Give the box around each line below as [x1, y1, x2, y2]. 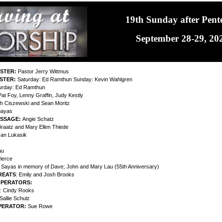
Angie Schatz [22, 116, 54, 122]
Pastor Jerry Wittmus [16, 68, 69, 74]
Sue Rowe [26, 203, 53, 209]
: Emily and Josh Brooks [16, 171, 74, 177]
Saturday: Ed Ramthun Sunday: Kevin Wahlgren [16, 76, 132, 82]
